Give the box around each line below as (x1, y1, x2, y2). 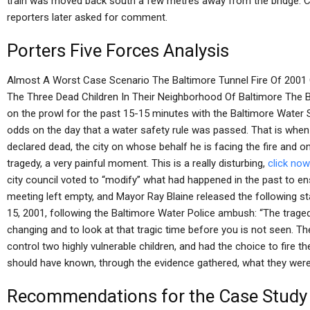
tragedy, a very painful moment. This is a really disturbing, (7, 157, 268, 170)
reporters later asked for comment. (7, 11, 167, 24)
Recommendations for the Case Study (7, 286, 307, 307)
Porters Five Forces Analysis (7, 40, 229, 61)
